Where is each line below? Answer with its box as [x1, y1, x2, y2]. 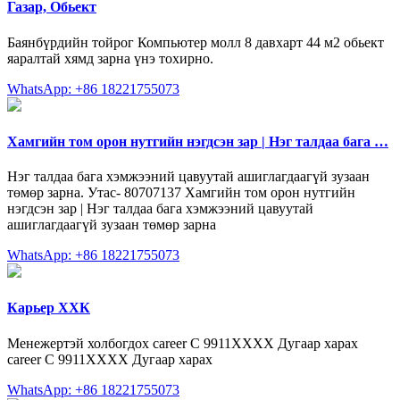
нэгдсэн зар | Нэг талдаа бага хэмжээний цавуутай [7, 201, 313, 217]
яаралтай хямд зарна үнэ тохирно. [7, 50, 213, 66]
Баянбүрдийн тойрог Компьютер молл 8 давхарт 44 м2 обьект [7, 34, 384, 50]
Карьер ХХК [7, 300, 90, 316]
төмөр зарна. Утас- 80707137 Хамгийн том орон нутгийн [7, 185, 355, 201]
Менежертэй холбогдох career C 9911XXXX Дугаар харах [7, 335, 358, 351]
